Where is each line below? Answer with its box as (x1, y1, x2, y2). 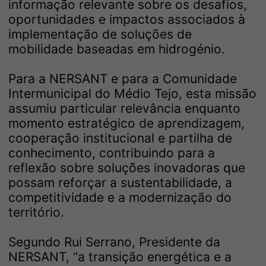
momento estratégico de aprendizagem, (8, 116, 245, 131)
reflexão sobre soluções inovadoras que (8, 160, 245, 176)
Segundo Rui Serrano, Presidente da (8, 235, 220, 250)
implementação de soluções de (8, 27, 192, 42)
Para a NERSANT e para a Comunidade (8, 71, 237, 87)
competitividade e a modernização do (8, 190, 232, 205)
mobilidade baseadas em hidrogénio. (8, 42, 225, 57)
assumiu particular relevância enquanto (8, 101, 240, 116)
